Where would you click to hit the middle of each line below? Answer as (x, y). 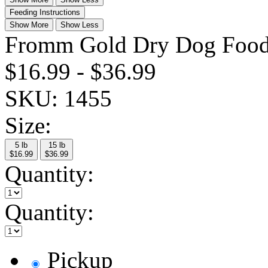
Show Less (80, 25)
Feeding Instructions (45, 12)
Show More (29, 25)
